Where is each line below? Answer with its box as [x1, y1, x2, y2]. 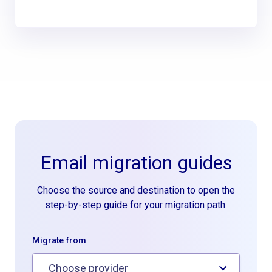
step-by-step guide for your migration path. [45, 199, 227, 211]
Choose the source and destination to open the [37, 184, 235, 196]
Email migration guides [39, 151, 233, 174]
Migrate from [32, 235, 87, 246]
